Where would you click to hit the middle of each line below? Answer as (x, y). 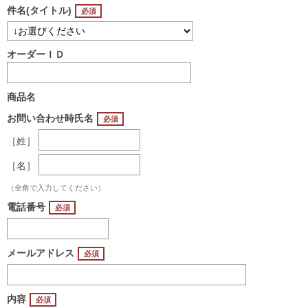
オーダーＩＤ (36, 54)
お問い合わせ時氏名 (50, 118)
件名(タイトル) (39, 10)
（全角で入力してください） (56, 187)
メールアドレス (41, 253)
